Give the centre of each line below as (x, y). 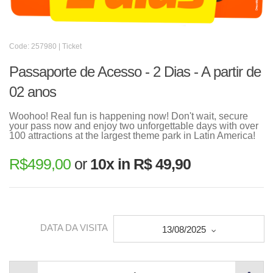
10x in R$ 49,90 (140, 164)
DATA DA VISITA (74, 228)
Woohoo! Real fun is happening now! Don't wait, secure (129, 116)
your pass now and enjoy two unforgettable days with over (134, 126)
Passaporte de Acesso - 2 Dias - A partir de (135, 72)
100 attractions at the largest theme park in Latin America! (132, 136)
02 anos (33, 92)
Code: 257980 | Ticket (45, 46)
